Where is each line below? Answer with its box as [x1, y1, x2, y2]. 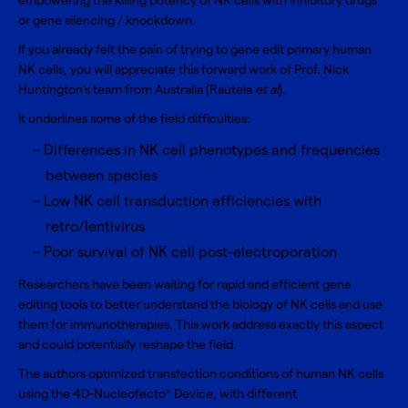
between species [46, 168, 161, 185]
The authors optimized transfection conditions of [18, 366, 296, 382]
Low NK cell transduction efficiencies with [44, 193, 321, 210]
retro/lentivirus [46, 219, 148, 236]
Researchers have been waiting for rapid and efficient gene [18, 277, 352, 292]
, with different [213, 386, 297, 402]
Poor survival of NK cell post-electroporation [44, 244, 341, 261]
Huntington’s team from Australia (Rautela [18, 82, 255, 97]
